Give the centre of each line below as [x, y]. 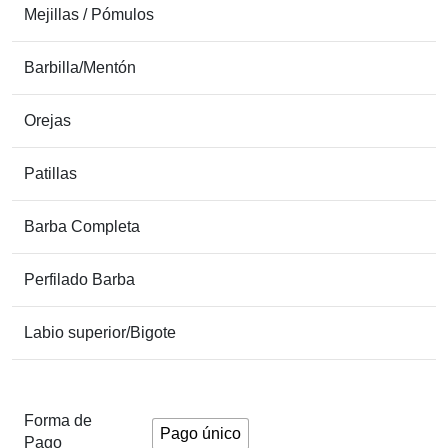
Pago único [200, 433]
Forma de [58, 420]
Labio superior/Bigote [100, 332]
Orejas [47, 120]
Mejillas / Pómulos [89, 14]
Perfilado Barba [79, 279]
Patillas [50, 173]
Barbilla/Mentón [80, 67]
